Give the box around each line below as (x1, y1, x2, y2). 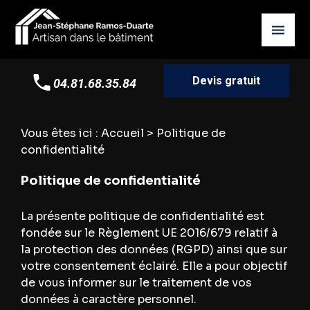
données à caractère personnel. (20, 292, 197, 307)
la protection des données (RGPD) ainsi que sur (20, 242, 287, 257)
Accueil (100, 126, 144, 140)
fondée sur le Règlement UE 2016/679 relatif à (20, 226, 277, 241)
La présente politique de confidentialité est (20, 209, 264, 224)
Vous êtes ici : (20, 126, 101, 140)
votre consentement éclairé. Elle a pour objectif (20, 259, 288, 274)
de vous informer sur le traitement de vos (20, 275, 252, 291)
